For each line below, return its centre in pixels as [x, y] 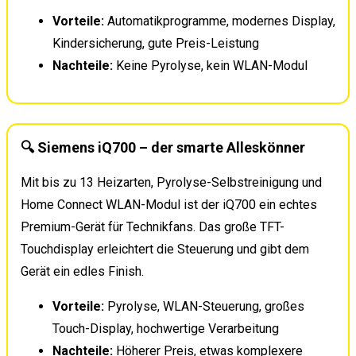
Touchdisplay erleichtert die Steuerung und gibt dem [165, 249]
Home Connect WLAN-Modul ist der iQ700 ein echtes [169, 204]
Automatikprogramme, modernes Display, [220, 21]
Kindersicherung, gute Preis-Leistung [156, 43]
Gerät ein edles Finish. [82, 271]
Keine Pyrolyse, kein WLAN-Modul [210, 65]
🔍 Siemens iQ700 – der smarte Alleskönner [163, 147]
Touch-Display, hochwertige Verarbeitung [166, 328]
